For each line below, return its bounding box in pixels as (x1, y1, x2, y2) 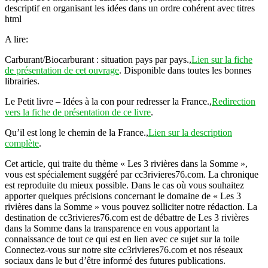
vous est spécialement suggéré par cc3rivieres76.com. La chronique (5, 169, 258, 180)
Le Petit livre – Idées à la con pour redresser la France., (5, 96, 212, 107)
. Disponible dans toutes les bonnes (119, 65, 251, 76)
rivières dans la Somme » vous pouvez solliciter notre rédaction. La (5, 202, 257, 212)
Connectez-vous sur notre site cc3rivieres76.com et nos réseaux (5, 245, 243, 255)
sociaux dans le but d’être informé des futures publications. (5, 255, 226, 266)
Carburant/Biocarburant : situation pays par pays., (5, 54, 191, 65)
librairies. (5, 76, 39, 87)
